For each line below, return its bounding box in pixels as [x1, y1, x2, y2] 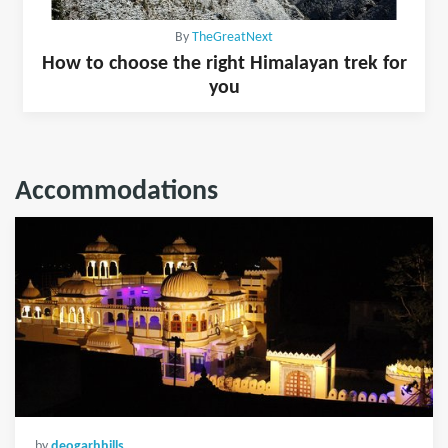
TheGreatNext [192, 30, 273, 44]
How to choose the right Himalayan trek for [41, 53, 407, 74]
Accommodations [15, 177, 218, 206]
